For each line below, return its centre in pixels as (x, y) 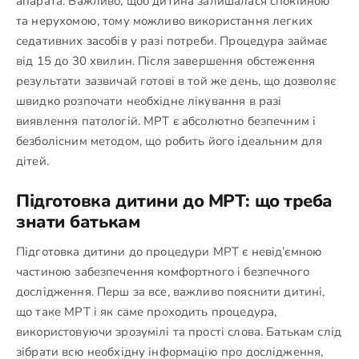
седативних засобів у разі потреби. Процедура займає (172, 40)
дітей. (32, 161)
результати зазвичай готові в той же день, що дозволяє (176, 81)
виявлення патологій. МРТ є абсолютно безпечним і (166, 121)
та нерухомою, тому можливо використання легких (164, 20)
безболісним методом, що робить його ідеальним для (169, 141)
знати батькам (78, 222)
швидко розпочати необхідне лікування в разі (149, 101)
